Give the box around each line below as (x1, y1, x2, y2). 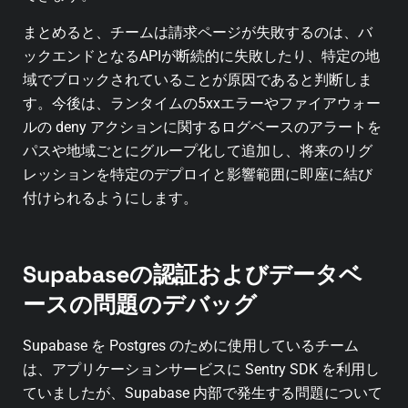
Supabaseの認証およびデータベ (23, 260, 363, 290)
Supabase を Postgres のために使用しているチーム (23, 337, 359, 355)
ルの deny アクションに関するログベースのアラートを (23, 117, 382, 136)
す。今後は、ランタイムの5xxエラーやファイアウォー (23, 94, 381, 112)
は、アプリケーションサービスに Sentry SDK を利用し (23, 361, 380, 379)
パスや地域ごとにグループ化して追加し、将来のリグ (23, 141, 372, 159)
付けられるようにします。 (23, 189, 198, 207)
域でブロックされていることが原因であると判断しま (23, 70, 372, 88)
